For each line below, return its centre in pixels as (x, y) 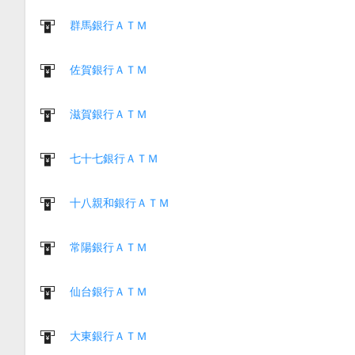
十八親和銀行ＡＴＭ (120, 202)
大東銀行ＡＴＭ (109, 336)
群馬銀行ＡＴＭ (109, 25)
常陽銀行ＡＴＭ (109, 247)
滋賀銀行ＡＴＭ (109, 114)
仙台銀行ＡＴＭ (109, 291)
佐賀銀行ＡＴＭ (109, 69)
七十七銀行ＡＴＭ (114, 158)
